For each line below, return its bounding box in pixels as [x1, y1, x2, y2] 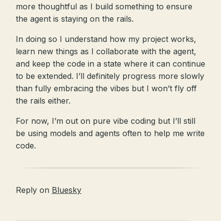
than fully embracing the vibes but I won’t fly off [16, 83, 197, 93]
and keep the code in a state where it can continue [16, 59, 205, 69]
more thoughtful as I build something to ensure [16, 1, 192, 11]
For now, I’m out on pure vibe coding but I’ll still [16, 116, 195, 126]
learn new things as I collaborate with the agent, [16, 46, 196, 56]
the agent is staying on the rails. [16, 14, 134, 24]
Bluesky [52, 185, 81, 195]
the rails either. [16, 96, 71, 106]
